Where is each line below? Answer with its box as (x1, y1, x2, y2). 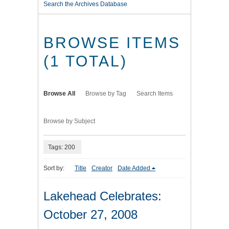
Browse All (43, 90, 75, 98)
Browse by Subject (43, 118, 95, 125)
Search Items (136, 90, 173, 98)
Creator (91, 165, 112, 172)
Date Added (118, 165, 150, 172)
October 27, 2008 (43, 208, 138, 222)
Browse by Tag (85, 90, 126, 98)
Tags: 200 (48, 143, 75, 151)
